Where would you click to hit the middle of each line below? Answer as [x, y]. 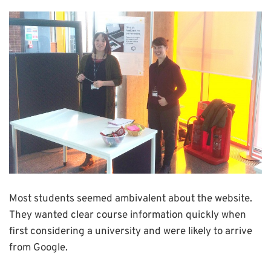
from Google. [38, 248]
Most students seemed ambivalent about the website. [131, 199]
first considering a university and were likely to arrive [131, 231]
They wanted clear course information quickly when [128, 215]
